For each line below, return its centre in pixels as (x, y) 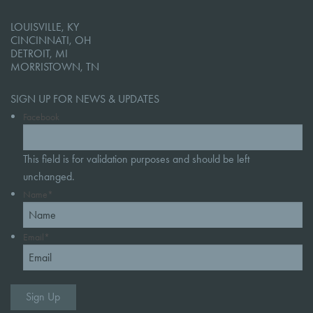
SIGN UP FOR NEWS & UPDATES (85, 99)
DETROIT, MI (39, 53)
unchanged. (49, 176)
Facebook (41, 117)
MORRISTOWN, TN (55, 66)
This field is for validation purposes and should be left (136, 159)
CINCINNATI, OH (51, 40)
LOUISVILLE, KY (45, 27)
